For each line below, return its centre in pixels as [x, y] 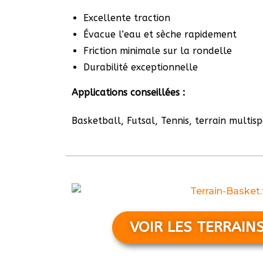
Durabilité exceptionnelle [141, 67]
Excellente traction [127, 18]
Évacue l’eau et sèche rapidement [160, 34]
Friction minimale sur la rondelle [158, 51]
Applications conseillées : [128, 92]
